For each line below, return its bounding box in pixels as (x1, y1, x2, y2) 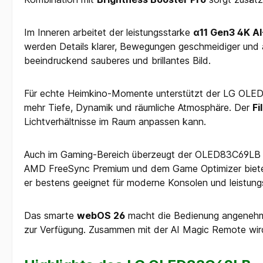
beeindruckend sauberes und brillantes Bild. (24, 54, 211, 66)
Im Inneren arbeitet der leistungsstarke (24, 26, 193, 38)
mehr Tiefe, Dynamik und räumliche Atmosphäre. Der (24, 101, 252, 113)
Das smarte (24, 209, 77, 221)
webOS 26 (77, 209, 125, 221)
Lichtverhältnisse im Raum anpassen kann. (24, 115, 206, 127)
